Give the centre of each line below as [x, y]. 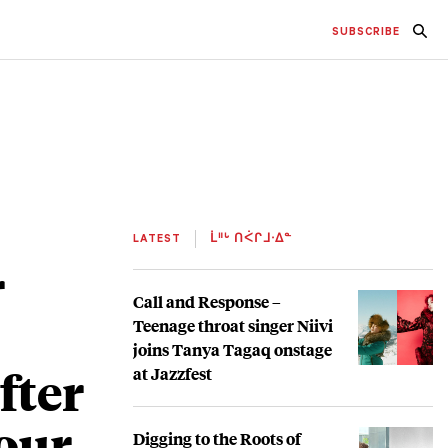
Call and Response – [207, 301]
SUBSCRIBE [366, 32]
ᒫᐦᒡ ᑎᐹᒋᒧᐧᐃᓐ [249, 239]
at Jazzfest [172, 373]
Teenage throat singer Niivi [233, 325]
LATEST [159, 239]
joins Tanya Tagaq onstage [232, 349]
